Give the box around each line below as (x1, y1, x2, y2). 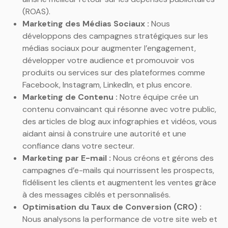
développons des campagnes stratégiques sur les (22, 31, 208, 42)
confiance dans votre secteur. (22, 140, 134, 152)
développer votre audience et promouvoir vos (22, 55, 194, 66)
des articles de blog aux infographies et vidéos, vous (22, 116, 217, 127)
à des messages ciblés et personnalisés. (22, 189, 170, 201)
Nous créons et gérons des (111, 153, 214, 164)
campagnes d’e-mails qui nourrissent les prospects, (22, 165, 214, 176)
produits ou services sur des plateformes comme (22, 67, 205, 78)
